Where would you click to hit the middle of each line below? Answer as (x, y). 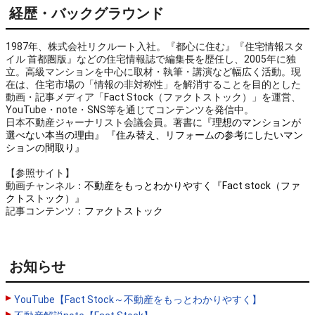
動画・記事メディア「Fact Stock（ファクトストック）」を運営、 (153, 97)
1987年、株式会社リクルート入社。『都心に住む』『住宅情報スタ (155, 46)
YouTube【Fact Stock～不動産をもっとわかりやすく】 (138, 300)
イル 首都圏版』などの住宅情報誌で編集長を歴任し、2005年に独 (151, 59)
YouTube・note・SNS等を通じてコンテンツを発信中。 (130, 110)
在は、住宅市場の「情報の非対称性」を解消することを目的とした (153, 84)
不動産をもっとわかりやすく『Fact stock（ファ (192, 186)
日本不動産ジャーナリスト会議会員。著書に (104, 122)
